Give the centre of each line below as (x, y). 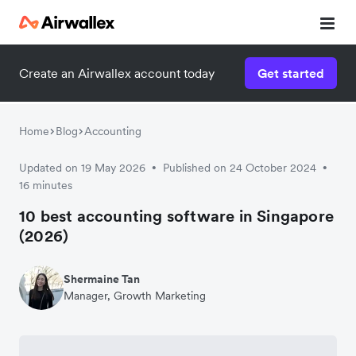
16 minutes (46, 185)
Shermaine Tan (102, 279)
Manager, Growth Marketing (135, 296)
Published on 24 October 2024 (240, 168)
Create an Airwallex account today (117, 73)
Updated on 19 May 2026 (82, 168)
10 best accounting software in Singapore (177, 216)
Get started (291, 73)
